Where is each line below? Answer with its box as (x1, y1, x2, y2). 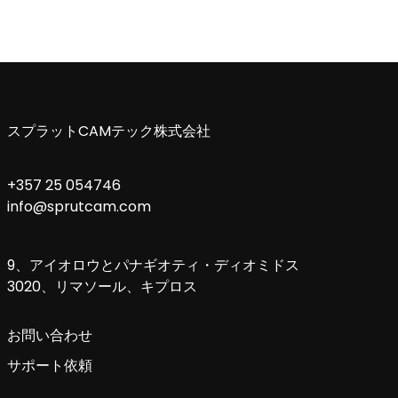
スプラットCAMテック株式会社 (6, 121, 211, 141)
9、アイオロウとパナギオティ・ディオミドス (6, 255, 299, 275)
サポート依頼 (6, 355, 92, 376)
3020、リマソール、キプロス (6, 276, 197, 297)
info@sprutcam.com (6, 196, 151, 217)
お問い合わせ (6, 325, 92, 346)
